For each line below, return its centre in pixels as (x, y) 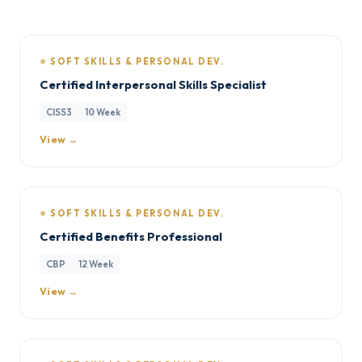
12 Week (96, 264)
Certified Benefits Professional (131, 236)
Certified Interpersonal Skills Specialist (153, 84)
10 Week (103, 112)
